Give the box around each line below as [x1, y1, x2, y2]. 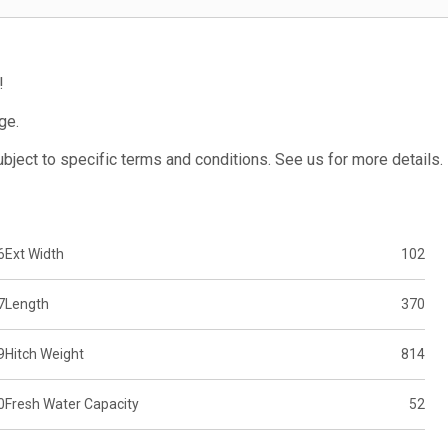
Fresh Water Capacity [4, 396, 139, 413]
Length [4, 296, 49, 313]
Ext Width [4, 246, 64, 263]
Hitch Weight [4, 346, 84, 363]
